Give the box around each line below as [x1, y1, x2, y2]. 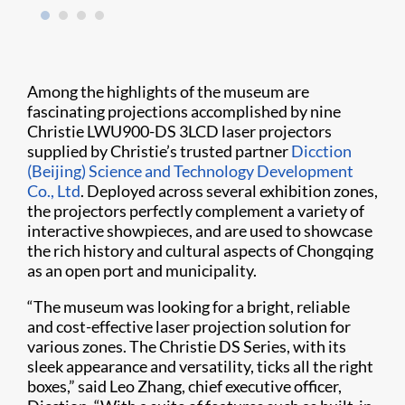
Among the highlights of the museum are [27, 81, 309, 102]
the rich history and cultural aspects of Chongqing [27, 240, 373, 261]
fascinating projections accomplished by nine [27, 101, 341, 122]
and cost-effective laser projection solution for [27, 316, 351, 337]
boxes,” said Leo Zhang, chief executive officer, [27, 376, 342, 397]
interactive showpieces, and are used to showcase [27, 221, 372, 241]
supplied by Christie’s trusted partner [27, 141, 291, 162]
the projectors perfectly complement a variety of [27, 201, 364, 221]
